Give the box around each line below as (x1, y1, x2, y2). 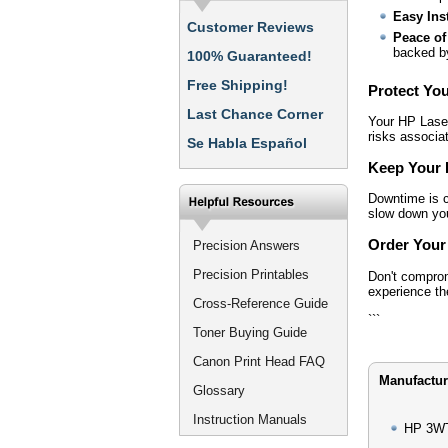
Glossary (193, 383, 245, 398)
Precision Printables (193, 267, 309, 282)
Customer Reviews (187, 19, 314, 35)
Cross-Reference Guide (193, 296, 328, 311)
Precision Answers (193, 238, 300, 253)
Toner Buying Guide (193, 325, 307, 340)
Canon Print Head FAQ (193, 354, 325, 369)
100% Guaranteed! (187, 48, 312, 64)
